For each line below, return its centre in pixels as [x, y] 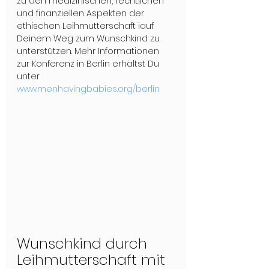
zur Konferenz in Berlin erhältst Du [89, 64]
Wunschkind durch [84, 243]
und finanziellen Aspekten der [82, 13]
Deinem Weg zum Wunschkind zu [89, 38]
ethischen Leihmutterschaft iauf [86, 26]
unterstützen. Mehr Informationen [89, 51]
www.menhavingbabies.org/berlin [88, 89]
